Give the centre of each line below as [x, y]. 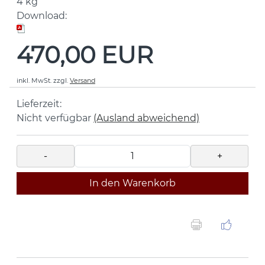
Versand [83, 80]
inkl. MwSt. [34, 80]
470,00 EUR [85, 54]
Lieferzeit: [39, 104]
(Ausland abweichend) [146, 118]
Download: [42, 15]
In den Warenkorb [132, 183]
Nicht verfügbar [54, 118]
